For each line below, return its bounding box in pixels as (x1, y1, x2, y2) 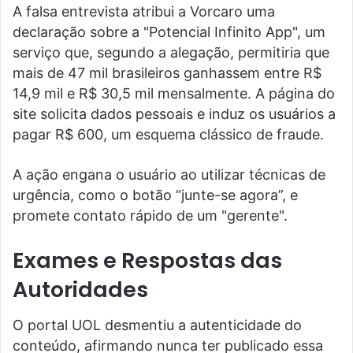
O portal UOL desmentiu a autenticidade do (13, 316, 302, 333)
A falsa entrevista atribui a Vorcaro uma (13, 3, 275, 20)
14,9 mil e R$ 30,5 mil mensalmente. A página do (13, 85, 335, 102)
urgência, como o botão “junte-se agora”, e (13, 187, 298, 204)
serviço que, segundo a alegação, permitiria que (13, 44, 329, 61)
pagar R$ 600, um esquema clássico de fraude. (13, 126, 324, 143)
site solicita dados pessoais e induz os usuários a (13, 106, 336, 123)
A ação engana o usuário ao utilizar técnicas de (13, 166, 325, 184)
